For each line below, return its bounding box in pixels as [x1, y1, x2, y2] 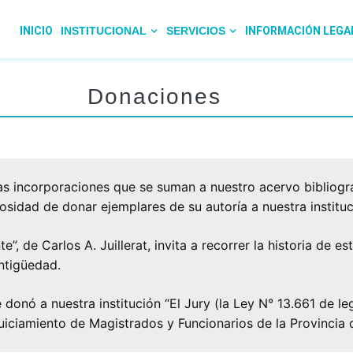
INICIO [20, 24, 53, 37]
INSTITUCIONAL [61, 24, 150, 37]
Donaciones [87, 84, 221, 109]
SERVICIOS [166, 24, 229, 37]
